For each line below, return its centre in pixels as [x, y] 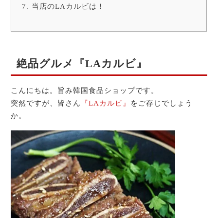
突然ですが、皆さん [46, 103]
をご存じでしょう [162, 103]
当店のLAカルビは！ [68, 6]
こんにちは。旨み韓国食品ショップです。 [85, 91]
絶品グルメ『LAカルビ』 [82, 64]
